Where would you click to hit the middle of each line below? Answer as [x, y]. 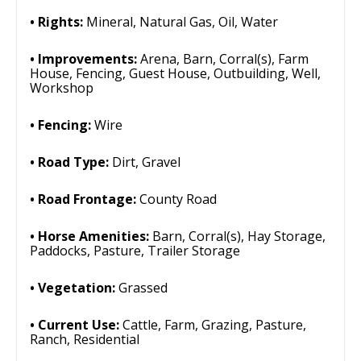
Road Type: [75, 162]
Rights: [62, 22]
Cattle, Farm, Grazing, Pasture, [214, 325]
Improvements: [89, 59]
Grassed [143, 288]
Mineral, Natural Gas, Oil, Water [182, 22]
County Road [178, 199]
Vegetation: [78, 288]
